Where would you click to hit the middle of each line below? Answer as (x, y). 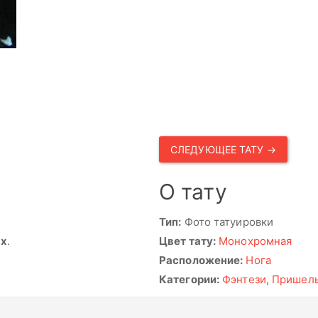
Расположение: (201, 260)
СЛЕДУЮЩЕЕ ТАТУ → (223, 149)
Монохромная (256, 241)
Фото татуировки (227, 222)
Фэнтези (244, 279)
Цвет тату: (187, 241)
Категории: (189, 279)
